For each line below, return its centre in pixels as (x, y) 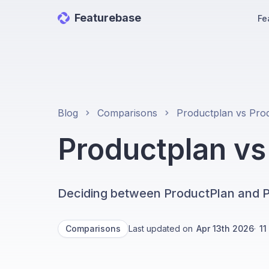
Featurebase (108, 18)
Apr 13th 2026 (225, 228)
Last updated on (161, 228)
